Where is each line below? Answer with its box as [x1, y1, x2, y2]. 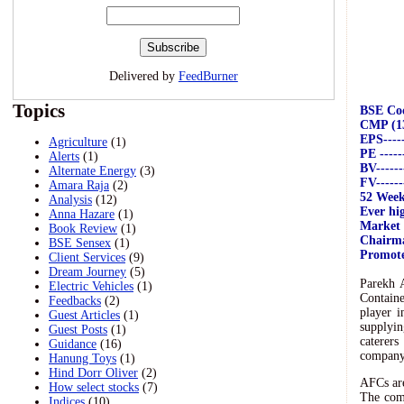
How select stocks [49, 381, 139, 394]
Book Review [49, 222, 117, 235]
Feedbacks [49, 294, 101, 308]
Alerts [49, 150, 79, 163]
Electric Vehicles [49, 280, 133, 293]
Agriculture [49, 135, 107, 149]
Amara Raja [49, 179, 109, 192]
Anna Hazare [49, 207, 115, 221]
